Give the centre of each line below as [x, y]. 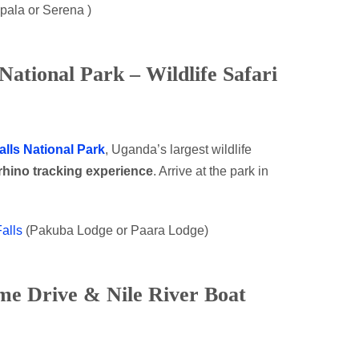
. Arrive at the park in [211, 171]
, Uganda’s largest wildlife [178, 149]
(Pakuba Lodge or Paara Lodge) [115, 230]
